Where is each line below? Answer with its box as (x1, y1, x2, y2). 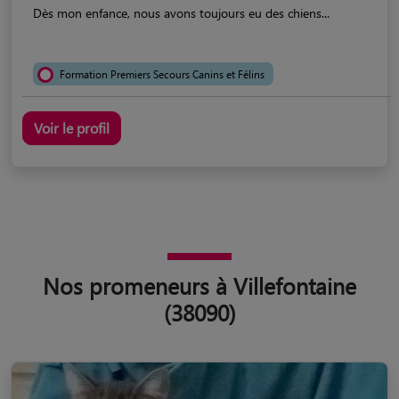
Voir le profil (34, 118, 110, 137)
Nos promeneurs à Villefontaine (43, 270, 356, 300)
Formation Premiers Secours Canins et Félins (60, 66, 265, 81)
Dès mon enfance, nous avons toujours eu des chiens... (33, 4, 330, 21)
